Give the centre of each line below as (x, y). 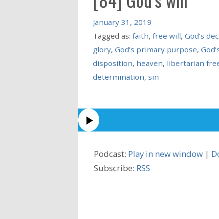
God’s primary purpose (156, 49)
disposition (112, 63)
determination (118, 77)
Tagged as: (112, 35)
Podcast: (111, 153)
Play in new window (165, 153)
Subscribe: (115, 168)
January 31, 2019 (122, 22)
